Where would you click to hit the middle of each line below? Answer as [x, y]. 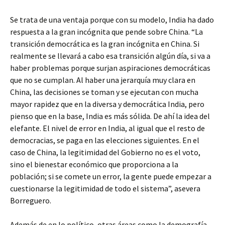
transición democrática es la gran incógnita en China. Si [105, 44]
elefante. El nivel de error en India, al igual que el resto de [107, 128]
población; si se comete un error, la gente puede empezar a [111, 177]
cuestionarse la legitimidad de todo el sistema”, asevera [105, 189]
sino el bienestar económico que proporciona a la [94, 164]
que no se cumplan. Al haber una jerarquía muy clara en [103, 80]
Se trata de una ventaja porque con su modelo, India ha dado [112, 20]
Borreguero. [31, 201]
